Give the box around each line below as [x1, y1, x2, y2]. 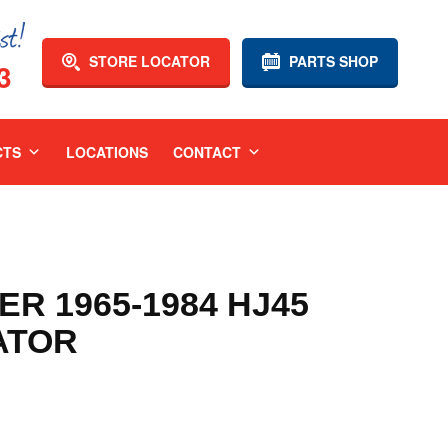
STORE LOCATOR [85, 51, 210, 71]
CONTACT [172, 142, 241, 162]
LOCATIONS [65, 142, 148, 162]
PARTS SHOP [285, 51, 378, 71]
